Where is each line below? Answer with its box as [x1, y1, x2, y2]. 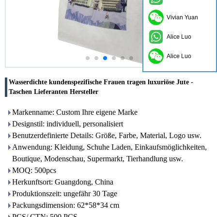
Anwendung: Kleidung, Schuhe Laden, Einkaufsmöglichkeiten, [12, 143, 207, 151]
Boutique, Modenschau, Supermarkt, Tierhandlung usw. [12, 155, 183, 163]
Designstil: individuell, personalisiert [12, 120, 123, 128]
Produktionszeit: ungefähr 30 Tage [12, 189, 117, 198]
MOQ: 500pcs [12, 166, 56, 174]
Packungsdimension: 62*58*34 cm [12, 201, 119, 209]
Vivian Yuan [167, 14, 198, 21]
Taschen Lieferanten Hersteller [9, 88, 98, 95]
